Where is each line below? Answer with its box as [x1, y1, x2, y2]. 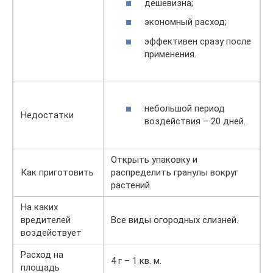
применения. [144, 48, 196, 60]
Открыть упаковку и [111, 154, 197, 165]
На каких [21, 202, 58, 213]
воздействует [21, 227, 82, 238]
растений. [111, 180, 152, 191]
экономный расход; [144, 16, 227, 27]
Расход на [21, 249, 63, 260]
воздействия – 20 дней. [144, 115, 246, 127]
